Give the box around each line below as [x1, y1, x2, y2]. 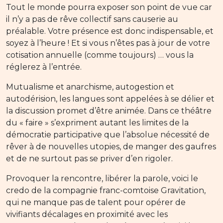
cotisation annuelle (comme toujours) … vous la [6, 50, 194, 60]
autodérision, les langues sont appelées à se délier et [6, 94, 215, 104]
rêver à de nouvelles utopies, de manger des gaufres [6, 142, 216, 152]
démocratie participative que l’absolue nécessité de [6, 130, 210, 140]
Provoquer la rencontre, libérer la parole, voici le [6, 174, 198, 184]
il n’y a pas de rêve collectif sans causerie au [6, 14, 178, 24]
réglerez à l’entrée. [6, 62, 82, 72]
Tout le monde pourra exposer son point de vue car [6, 2, 212, 12]
